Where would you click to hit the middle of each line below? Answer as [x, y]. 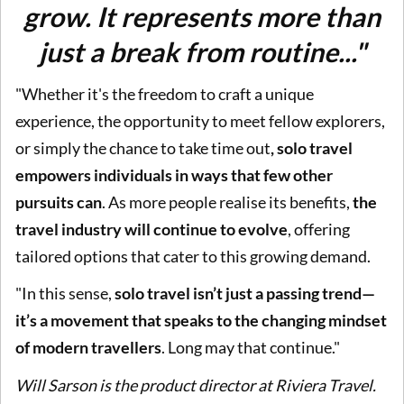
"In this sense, [65, 294]
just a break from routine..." [202, 52]
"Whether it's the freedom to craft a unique [165, 93]
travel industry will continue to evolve [151, 229]
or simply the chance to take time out [143, 147]
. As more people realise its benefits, [227, 202]
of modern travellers [88, 348]
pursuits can [59, 202]
